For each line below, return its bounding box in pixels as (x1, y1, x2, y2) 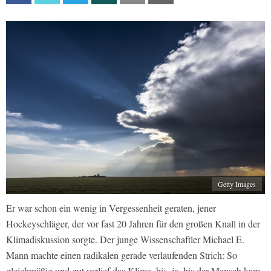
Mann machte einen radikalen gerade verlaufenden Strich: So (6, 249, 237, 262)
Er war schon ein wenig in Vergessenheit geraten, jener (6, 201, 216, 215)
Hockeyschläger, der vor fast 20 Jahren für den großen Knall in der (6, 217, 260, 230)
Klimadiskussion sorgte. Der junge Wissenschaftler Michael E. (6, 233, 244, 246)
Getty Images (218, 179, 256, 189)
